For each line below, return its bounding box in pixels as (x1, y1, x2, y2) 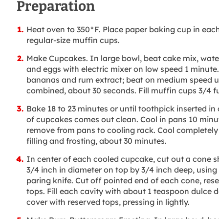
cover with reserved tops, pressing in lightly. (26, 197, 190, 207)
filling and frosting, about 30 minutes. (26, 136, 167, 146)
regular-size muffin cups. (26, 35, 120, 45)
